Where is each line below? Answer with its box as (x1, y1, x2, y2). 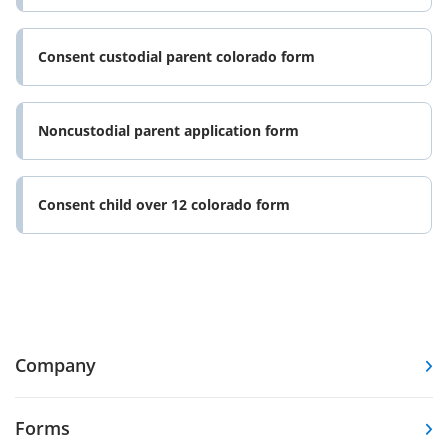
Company (15, 352, 96, 377)
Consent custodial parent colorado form (38, 47, 315, 67)
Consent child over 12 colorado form (38, 195, 290, 215)
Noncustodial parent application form (38, 121, 299, 141)
